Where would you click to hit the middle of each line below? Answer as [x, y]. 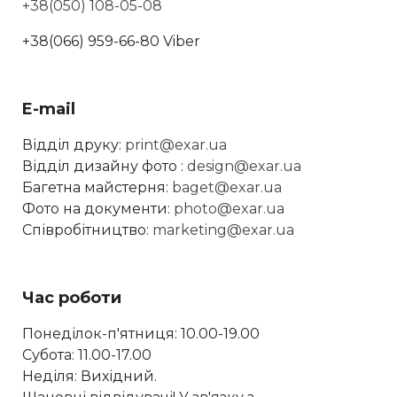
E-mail [49, 109]
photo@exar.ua [229, 209]
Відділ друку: [74, 145]
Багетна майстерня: [97, 187]
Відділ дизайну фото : [105, 166]
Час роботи [72, 298]
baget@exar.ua [227, 187]
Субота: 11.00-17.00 [87, 355]
